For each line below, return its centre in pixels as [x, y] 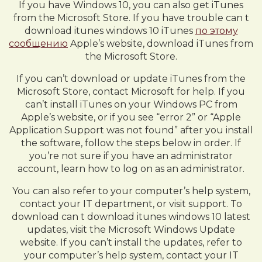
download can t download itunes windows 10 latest [131, 217]
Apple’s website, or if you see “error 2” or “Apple [131, 117]
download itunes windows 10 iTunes [110, 31]
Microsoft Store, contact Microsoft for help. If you [131, 92]
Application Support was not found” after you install [131, 130]
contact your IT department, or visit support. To [131, 204]
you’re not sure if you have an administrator [131, 156]
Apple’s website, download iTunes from [161, 44]
